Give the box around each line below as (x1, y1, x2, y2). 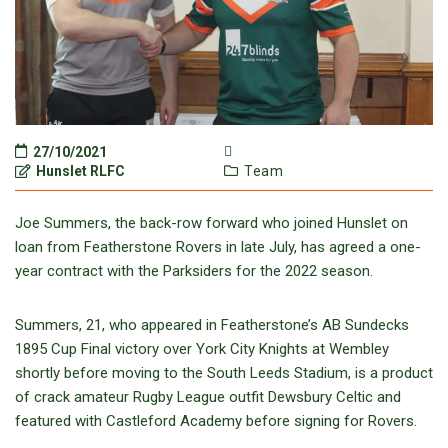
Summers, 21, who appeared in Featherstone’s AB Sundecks (15, 315, 409, 334)
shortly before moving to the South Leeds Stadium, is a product (15, 363, 433, 382)
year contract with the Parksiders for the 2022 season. (15, 261, 373, 280)
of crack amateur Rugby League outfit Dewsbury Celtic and (15, 387, 401, 406)
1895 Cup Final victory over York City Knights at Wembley (15, 339, 389, 358)
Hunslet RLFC (33, 162, 125, 179)
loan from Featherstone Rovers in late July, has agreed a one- (15, 237, 421, 256)
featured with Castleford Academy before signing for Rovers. (15, 411, 417, 430)
